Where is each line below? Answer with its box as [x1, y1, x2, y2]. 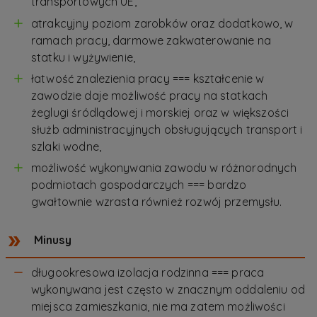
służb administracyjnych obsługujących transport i [31, 122, 303, 137]
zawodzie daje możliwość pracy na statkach [31, 88, 268, 103]
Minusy [34, 233, 71, 248]
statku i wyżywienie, [31, 50, 136, 64]
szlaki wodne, [31, 139, 101, 154]
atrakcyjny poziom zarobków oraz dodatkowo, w [31, 16, 294, 30]
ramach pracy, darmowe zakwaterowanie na [31, 33, 271, 47]
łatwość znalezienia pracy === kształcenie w [31, 71, 265, 86]
